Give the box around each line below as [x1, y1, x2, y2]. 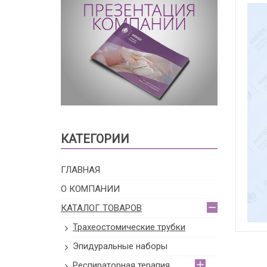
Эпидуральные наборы [73, 240, 167, 252]
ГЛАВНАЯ [61, 164, 100, 175]
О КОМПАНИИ [61, 183, 120, 194]
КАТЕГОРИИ [61, 131, 129, 146]
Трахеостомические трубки [73, 221, 185, 232]
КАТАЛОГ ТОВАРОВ [61, 202, 142, 213]
